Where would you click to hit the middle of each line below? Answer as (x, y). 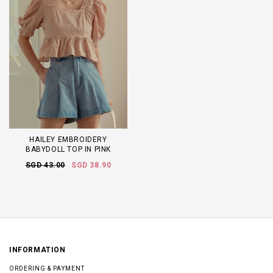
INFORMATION (37, 250)
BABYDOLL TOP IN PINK (68, 150)
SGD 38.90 (91, 165)
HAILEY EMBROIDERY (68, 140)
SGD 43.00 (45, 165)
